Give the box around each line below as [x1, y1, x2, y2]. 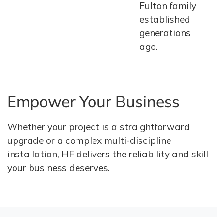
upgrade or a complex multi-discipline [7, 135, 171, 146]
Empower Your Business [7, 92, 180, 111]
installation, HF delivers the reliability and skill [7, 148, 208, 160]
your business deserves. [7, 162, 110, 173]
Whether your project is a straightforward [7, 121, 190, 133]
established [139, 14, 190, 25]
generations [139, 27, 191, 39]
